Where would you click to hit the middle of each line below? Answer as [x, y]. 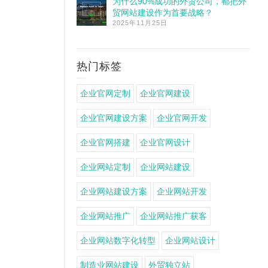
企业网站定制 [105, 167]
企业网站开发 [182, 191]
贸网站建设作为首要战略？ [163, 13]
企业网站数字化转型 [118, 240]
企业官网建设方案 [114, 118]
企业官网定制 [105, 93]
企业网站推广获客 [173, 216]
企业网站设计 [190, 240]
